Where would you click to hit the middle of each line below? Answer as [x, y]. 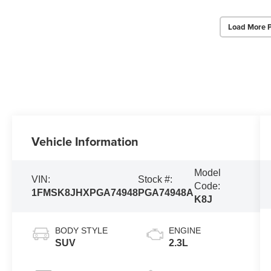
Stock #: [155, 179]
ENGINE [184, 230]
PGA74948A [166, 192]
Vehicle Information [85, 141]
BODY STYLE [82, 230]
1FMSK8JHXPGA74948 [85, 192]
